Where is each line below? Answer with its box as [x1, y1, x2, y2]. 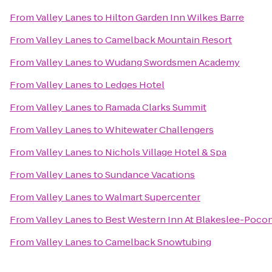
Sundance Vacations [105, 168, 195, 181]
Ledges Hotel [105, 78, 165, 91]
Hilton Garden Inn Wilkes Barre [105, 11, 244, 24]
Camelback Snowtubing [105, 236, 211, 248]
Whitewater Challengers [105, 123, 214, 136]
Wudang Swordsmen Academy [105, 56, 240, 69]
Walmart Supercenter [105, 191, 200, 203]
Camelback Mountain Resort [105, 33, 232, 46]
